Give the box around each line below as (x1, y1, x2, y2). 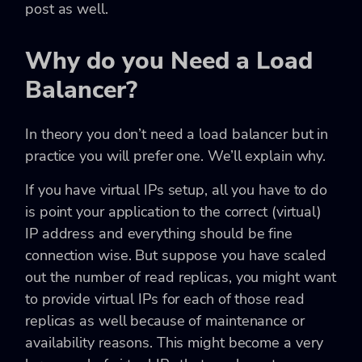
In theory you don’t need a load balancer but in (25, 124, 329, 144)
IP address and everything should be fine (25, 223, 293, 243)
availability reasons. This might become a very (25, 332, 324, 352)
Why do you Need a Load (25, 44, 313, 78)
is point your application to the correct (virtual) (25, 201, 322, 221)
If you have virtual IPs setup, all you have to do (25, 179, 328, 200)
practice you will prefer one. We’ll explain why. (25, 145, 326, 166)
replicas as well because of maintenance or (25, 310, 305, 330)
